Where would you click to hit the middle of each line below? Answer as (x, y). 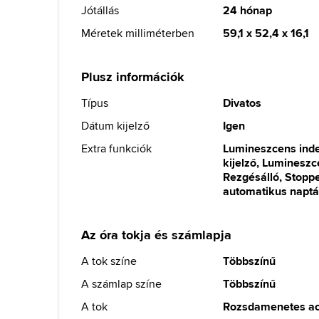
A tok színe (109, 261)
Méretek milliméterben (138, 33)
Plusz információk (133, 77)
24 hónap (248, 10)
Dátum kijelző (115, 126)
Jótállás (100, 10)
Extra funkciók (116, 148)
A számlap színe (121, 284)
